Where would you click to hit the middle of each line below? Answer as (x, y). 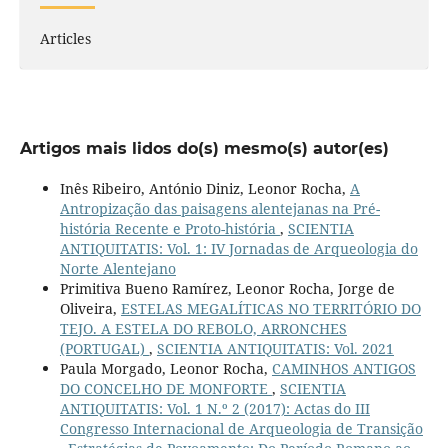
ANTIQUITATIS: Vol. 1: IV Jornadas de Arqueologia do (238, 249)
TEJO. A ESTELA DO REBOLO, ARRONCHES (203, 329)
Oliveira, (90, 309)
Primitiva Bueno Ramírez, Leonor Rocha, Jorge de (227, 289)
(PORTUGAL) (104, 349)
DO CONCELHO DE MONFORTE (165, 389)
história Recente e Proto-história (169, 229)
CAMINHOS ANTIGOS (343, 369)
